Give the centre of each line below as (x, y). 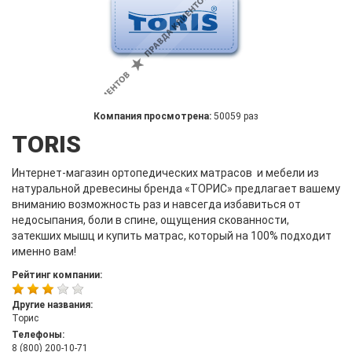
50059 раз (236, 116)
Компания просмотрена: (154, 116)
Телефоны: (38, 335)
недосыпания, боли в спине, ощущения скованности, (150, 220)
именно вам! (44, 251)
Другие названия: (52, 305)
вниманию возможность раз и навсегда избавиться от (156, 204)
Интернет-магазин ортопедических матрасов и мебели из (165, 173)
